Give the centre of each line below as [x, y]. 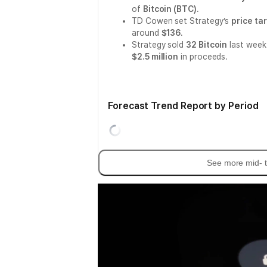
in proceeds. [203, 57]
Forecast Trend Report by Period [183, 106]
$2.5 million [155, 57]
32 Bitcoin [207, 45]
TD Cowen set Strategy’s [182, 21]
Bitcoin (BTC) [170, 9]
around [147, 33]
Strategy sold [159, 45]
